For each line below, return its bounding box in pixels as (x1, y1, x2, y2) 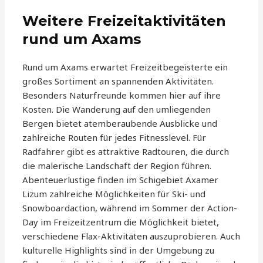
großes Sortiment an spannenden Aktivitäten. (22, 75, 214, 87)
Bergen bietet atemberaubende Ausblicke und (22, 117, 218, 130)
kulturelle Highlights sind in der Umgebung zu (22, 244, 215, 257)
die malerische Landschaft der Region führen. (22, 160, 212, 172)
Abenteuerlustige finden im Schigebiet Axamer (22, 174, 219, 186)
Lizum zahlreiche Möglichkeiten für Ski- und (22, 188, 206, 200)
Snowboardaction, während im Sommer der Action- (22, 202, 238, 214)
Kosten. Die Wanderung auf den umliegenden (22, 103, 211, 116)
